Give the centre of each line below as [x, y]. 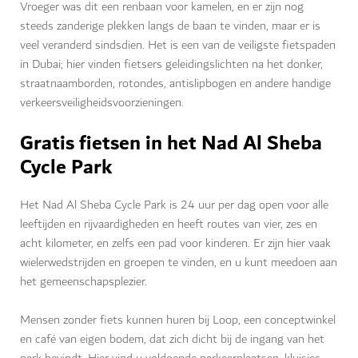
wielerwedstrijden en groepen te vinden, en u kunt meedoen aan [179, 263]
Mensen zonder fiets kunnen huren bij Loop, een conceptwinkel [178, 320]
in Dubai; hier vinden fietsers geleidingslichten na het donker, [171, 65]
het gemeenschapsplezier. [84, 282]
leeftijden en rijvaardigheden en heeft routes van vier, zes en [169, 225]
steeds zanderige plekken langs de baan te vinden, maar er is [170, 26]
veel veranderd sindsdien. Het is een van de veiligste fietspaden [178, 46]
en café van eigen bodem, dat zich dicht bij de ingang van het [172, 340]
